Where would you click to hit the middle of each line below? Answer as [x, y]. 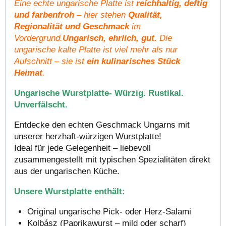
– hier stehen [101, 15]
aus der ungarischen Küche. [67, 172]
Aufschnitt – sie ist [50, 62]
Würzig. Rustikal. [149, 93]
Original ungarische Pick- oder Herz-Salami [109, 212]
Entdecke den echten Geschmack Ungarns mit [102, 125]
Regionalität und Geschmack [72, 27]
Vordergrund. [38, 38]
